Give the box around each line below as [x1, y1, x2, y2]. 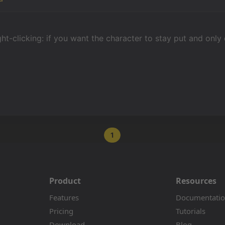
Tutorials [176, 205, 205, 216]
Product [49, 175, 81, 186]
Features [49, 192, 79, 202]
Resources [176, 175, 216, 186]
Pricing [49, 205, 73, 216]
